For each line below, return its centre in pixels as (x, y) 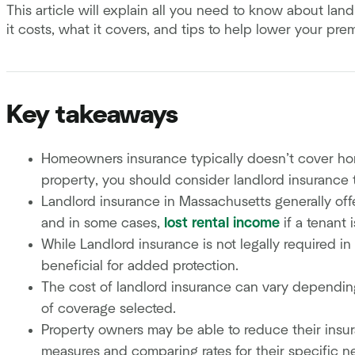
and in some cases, (103, 224)
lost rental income (222, 224)
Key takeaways (92, 115)
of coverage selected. (109, 309)
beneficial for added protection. (142, 267)
